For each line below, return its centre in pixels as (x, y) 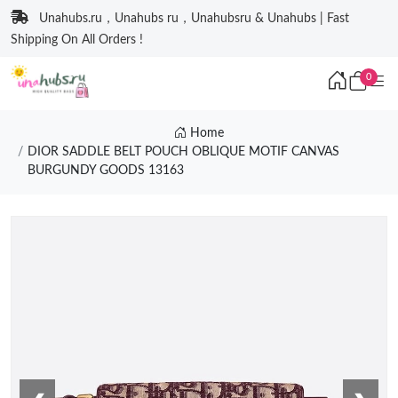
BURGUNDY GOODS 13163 (105, 171)
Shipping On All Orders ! (77, 40)
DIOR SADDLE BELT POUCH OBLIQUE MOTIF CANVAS (183, 152)
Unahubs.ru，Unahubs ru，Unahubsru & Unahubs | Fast (194, 19)
